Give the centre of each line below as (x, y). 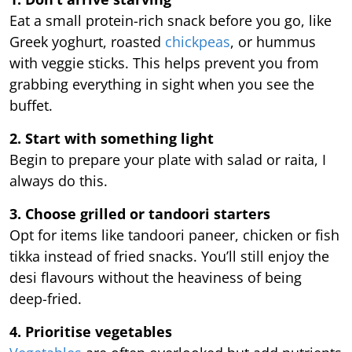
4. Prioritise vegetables (91, 331)
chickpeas (198, 41)
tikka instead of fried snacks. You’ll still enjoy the (169, 256)
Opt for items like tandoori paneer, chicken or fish (174, 235)
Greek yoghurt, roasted (87, 41)
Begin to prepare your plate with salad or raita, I (168, 159)
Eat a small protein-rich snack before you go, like (170, 20)
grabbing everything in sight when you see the (162, 84)
